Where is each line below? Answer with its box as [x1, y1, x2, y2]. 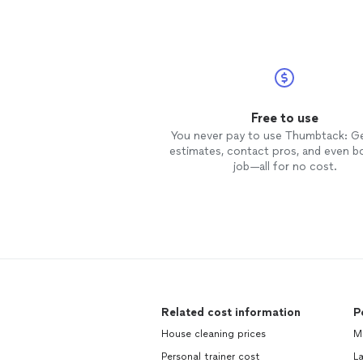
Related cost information [161, 305, 301, 319]
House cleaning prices [161, 328, 266, 340]
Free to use [250, 110, 318, 126]
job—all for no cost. [232, 160, 337, 173]
